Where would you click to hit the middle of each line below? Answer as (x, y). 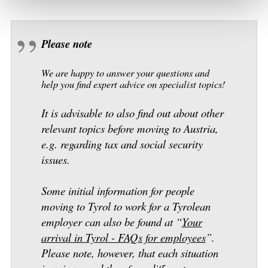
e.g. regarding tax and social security (122, 144)
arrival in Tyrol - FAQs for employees (123, 237)
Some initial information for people (118, 191)
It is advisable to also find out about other (132, 113)
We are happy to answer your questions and (125, 73)
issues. (55, 160)
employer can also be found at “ (111, 222)
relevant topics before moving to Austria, (130, 129)
